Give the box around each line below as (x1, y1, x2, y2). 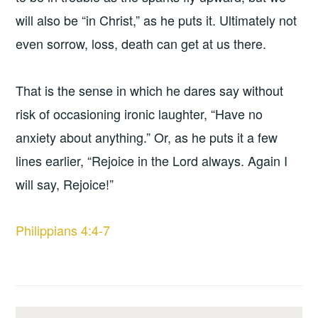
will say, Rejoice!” (16, 174, 114, 193)
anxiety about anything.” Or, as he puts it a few (16, 127, 278, 146)
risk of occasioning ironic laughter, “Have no (16, 104, 263, 123)
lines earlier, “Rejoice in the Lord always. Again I (16, 150, 288, 170)
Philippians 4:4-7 (16, 220, 111, 239)
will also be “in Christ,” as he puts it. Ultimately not (16, 11, 297, 30)
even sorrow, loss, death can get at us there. (16, 34, 267, 53)
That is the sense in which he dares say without (16, 80, 284, 99)
